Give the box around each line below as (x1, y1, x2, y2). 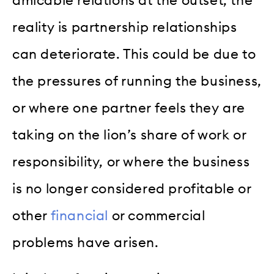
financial (50, 209, 109, 223)
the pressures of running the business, (12, 75, 262, 89)
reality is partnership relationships (12, 21, 237, 35)
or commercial (108, 209, 206, 223)
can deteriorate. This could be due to (12, 48, 256, 62)
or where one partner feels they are (12, 102, 246, 116)
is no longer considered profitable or (12, 182, 251, 196)
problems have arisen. (12, 236, 159, 250)
